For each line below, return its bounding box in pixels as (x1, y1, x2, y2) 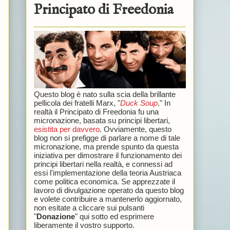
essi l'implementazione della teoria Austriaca (33, 168, 181, 177)
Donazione (36, 212, 75, 221)
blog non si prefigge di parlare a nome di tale (33, 133, 180, 142)
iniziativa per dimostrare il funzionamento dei (33, 150, 182, 160)
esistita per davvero (33, 124, 100, 133)
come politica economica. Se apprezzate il (33, 177, 175, 186)
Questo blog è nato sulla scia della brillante (33, 89, 176, 99)
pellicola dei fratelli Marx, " (33, 98, 120, 107)
